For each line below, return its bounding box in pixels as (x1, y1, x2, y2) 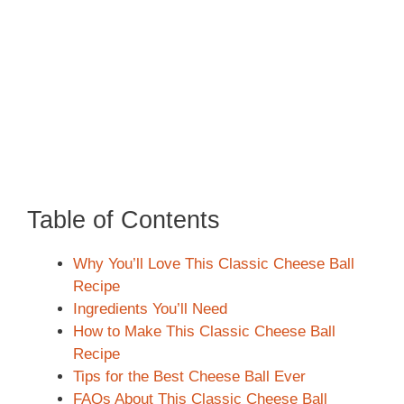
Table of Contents (27, 207, 220, 234)
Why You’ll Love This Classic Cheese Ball (73, 255, 354, 273)
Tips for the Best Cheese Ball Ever (73, 368, 306, 386)
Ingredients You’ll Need (73, 300, 227, 318)
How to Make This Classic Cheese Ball (73, 323, 335, 341)
